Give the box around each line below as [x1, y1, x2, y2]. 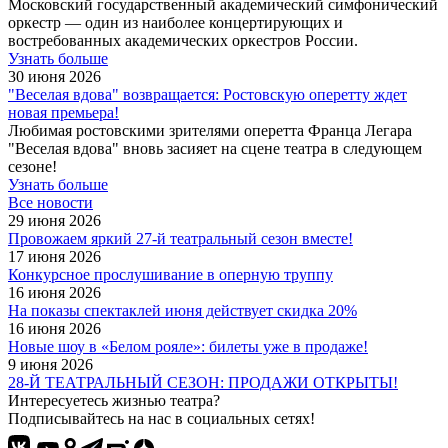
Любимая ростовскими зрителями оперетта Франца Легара [8, 121, 412, 139]
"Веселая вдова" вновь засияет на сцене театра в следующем [8, 139, 422, 157]
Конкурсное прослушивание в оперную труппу [8, 265, 333, 283]
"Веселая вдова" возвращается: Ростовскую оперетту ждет [8, 85, 407, 103]
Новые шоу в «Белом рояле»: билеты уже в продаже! [8, 337, 368, 355]
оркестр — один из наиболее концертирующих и [8, 13, 343, 31]
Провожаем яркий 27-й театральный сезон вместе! [8, 229, 353, 247]
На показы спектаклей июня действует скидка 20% [8, 301, 357, 319]
